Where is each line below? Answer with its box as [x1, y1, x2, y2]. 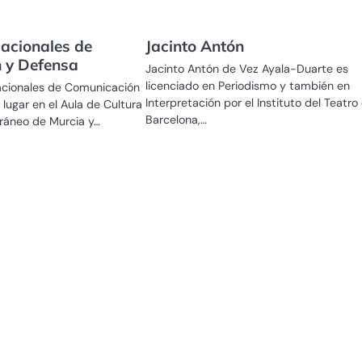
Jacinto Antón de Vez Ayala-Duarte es [145, 61, 349, 77]
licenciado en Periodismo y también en [145, 78, 351, 94]
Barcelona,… [145, 112, 208, 128]
